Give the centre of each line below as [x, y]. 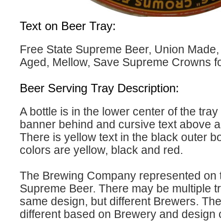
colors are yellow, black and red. [101, 150]
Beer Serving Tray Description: [99, 88]
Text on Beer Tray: [68, 26]
